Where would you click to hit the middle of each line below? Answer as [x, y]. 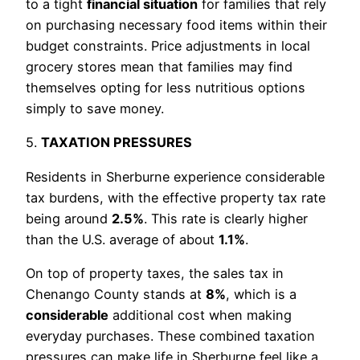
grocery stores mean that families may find [159, 67]
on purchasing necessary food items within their [176, 25]
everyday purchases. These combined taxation [170, 335]
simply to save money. [95, 108]
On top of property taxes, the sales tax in [155, 273]
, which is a [261, 294]
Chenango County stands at [116, 294]
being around [69, 218]
